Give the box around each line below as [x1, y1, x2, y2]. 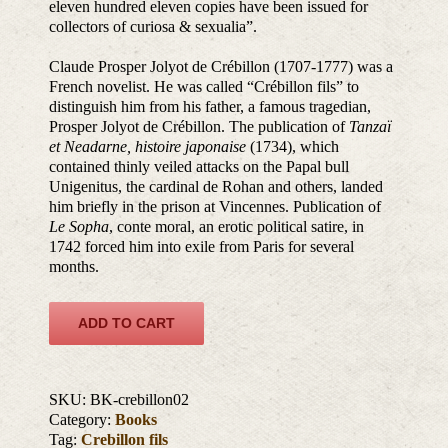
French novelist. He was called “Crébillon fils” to [49, 78, 360, 96]
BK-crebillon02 [90, 391, 190, 409]
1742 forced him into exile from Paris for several [49, 238, 355, 256]
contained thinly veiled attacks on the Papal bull [49, 158, 350, 176]
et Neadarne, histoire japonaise [49, 138, 247, 156]
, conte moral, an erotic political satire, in [109, 218, 365, 236]
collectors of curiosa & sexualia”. [49, 18, 258, 36]
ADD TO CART [78, 315, 176, 332]
